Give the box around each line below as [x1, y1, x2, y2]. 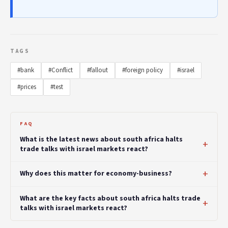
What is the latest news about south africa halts [20, 134, 183, 145]
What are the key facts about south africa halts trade [20, 193, 201, 204]
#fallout [87, 65, 108, 75]
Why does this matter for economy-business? [20, 168, 172, 179]
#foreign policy [122, 65, 163, 75]
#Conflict [48, 65, 73, 75]
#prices [17, 82, 36, 92]
